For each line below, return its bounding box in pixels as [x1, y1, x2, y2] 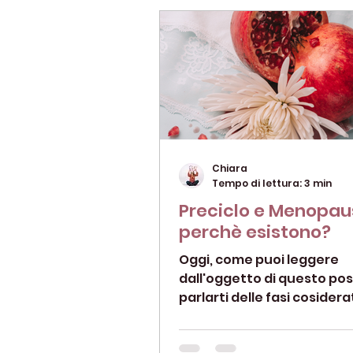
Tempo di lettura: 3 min [212, 176, 332, 190]
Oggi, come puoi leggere [179, 250, 339, 269]
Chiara [212, 162, 247, 176]
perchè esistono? [179, 219, 331, 244]
